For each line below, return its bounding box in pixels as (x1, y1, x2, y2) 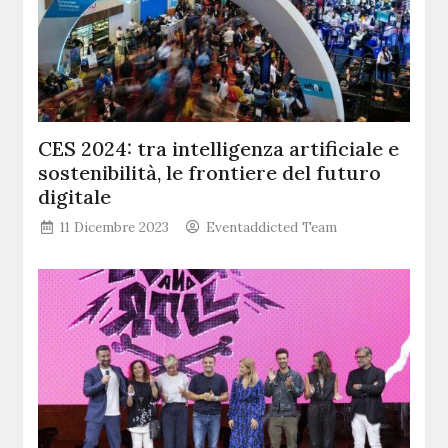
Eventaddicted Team (206, 217, 338, 236)
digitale (38, 183, 112, 209)
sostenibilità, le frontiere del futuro (38, 159, 382, 185)
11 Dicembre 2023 (60, 217, 170, 236)
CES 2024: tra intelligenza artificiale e (38, 135, 400, 161)
